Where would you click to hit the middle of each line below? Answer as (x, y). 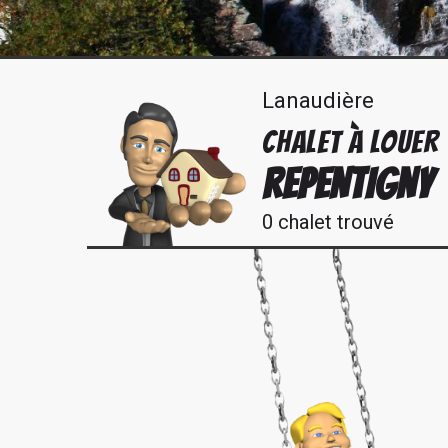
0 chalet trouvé (328, 222)
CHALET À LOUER (350, 142)
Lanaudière (318, 100)
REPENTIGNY (347, 184)
